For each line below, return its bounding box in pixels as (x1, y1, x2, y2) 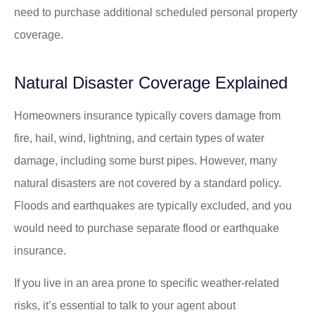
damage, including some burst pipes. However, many (14, 154, 277, 167)
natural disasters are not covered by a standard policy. (14, 176, 281, 189)
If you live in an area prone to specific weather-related (14, 277, 279, 290)
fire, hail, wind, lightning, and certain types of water (14, 131, 264, 144)
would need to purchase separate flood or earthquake (14, 221, 279, 234)
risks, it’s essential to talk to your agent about (14, 300, 236, 312)
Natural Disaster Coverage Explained (14, 72, 288, 92)
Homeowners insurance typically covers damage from (14, 109, 281, 122)
